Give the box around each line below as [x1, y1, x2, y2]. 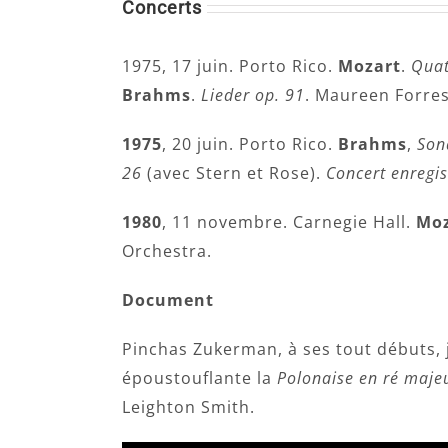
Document [122, 289, 214, 311]
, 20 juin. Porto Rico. [162, 133, 338, 155]
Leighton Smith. [122, 396, 255, 418]
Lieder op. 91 [201, 84, 305, 106]
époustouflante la [122, 367, 277, 389]
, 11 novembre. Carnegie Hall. [162, 211, 416, 233]
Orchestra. [122, 240, 212, 262]
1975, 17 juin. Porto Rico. [122, 55, 338, 77]
